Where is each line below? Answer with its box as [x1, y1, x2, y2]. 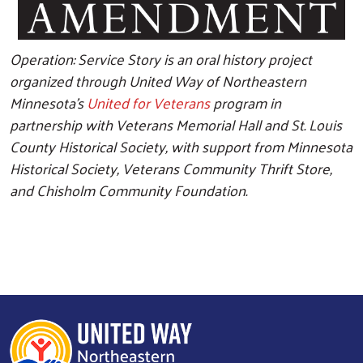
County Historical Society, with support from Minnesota [10, 133, 352, 160]
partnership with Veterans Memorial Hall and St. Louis [10, 111, 342, 139]
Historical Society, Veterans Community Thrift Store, [10, 155, 332, 182]
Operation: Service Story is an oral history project [10, 45, 312, 73]
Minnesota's [10, 89, 87, 117]
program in [210, 89, 281, 117]
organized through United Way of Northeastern [10, 67, 306, 95]
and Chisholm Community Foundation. [10, 177, 250, 204]
